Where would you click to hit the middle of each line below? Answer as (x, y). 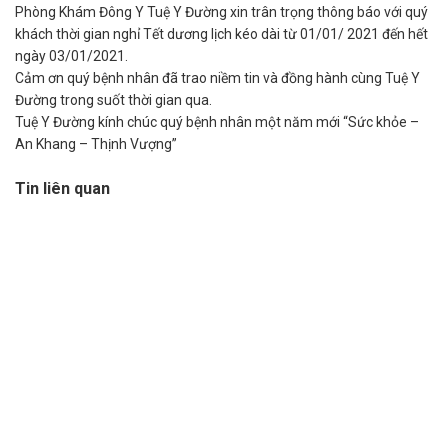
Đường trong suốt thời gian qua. (113, 100)
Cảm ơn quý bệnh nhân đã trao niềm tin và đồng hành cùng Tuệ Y (217, 78)
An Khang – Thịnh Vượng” (96, 144)
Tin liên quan (62, 189)
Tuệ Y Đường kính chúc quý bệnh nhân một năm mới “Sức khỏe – (217, 122)
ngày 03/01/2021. (71, 56)
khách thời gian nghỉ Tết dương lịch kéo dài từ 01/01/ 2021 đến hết (221, 34)
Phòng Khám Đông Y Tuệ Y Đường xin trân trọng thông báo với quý (221, 12)
